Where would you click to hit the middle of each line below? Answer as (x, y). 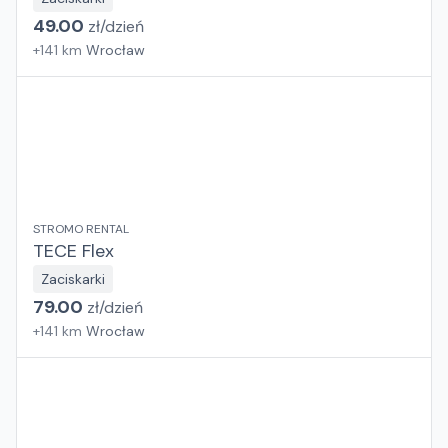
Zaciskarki (73, 279)
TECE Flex (73, 251)
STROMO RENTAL (81, 229)
